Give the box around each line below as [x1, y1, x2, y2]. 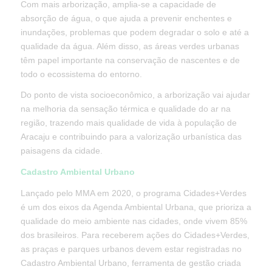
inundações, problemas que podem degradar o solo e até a [20, 27, 249, 37]
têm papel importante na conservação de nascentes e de [20, 55, 240, 65]
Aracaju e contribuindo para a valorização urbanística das [20, 132, 242, 142]
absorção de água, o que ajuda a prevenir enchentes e [20, 13, 232, 23]
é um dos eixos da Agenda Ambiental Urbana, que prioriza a [20, 202, 251, 212]
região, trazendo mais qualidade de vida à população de [20, 118, 237, 128]
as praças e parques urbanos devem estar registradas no [20, 244, 242, 254]
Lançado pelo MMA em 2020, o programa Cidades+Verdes [20, 188, 246, 199]
